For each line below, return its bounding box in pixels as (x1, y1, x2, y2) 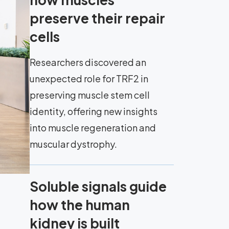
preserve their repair (30, 10, 165, 27)
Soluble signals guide (30, 178, 167, 195)
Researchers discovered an (30, 56, 146, 68)
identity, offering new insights (30, 105, 157, 117)
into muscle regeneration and (30, 122, 156, 133)
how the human (30, 196, 130, 213)
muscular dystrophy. (30, 138, 117, 150)
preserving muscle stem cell (30, 89, 150, 101)
